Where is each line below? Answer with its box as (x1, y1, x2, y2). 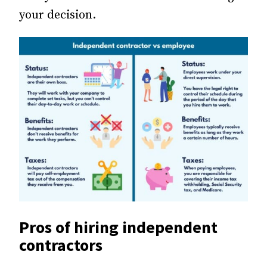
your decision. (19, 8, 96, 23)
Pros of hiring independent (19, 216, 218, 238)
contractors (19, 234, 103, 256)
